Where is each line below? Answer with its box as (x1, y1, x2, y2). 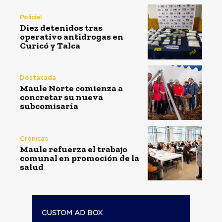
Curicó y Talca (20, 40, 80, 51)
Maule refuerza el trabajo (20, 143, 127, 155)
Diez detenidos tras (20, 22, 103, 33)
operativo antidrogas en (20, 31, 123, 42)
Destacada (20, 73, 56, 82)
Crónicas (20, 134, 48, 143)
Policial (20, 12, 42, 21)
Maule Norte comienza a (20, 83, 123, 94)
